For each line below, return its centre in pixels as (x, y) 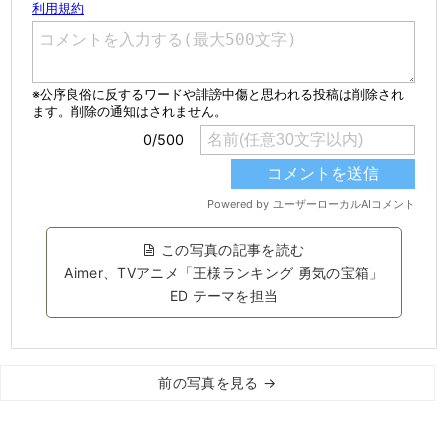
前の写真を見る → (217, 382)
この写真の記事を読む (233, 249)
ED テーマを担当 (224, 295)
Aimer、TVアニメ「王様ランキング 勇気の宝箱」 (224, 272)
